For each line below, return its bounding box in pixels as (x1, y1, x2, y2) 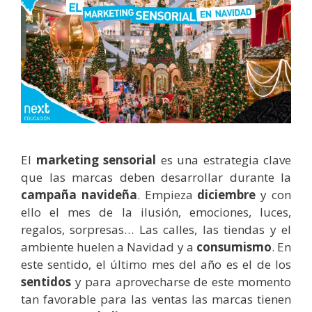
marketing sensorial (36, 152, 156, 169)
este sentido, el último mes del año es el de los (21, 256, 291, 273)
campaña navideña (21, 187, 137, 203)
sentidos (21, 274, 71, 290)
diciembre (197, 187, 256, 203)
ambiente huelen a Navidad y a (21, 239, 196, 256)
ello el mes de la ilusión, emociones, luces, (21, 204, 291, 221)
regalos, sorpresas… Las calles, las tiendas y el (21, 221, 291, 238)
